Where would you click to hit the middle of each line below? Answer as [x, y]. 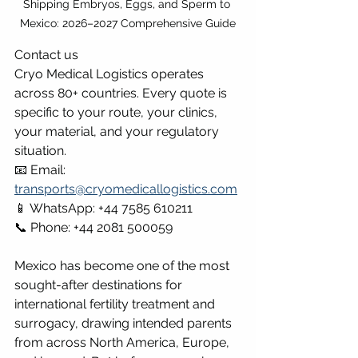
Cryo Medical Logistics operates [111, 74]
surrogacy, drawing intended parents [125, 323]
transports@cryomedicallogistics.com [126, 189]
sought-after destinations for [100, 284]
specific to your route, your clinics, [117, 112]
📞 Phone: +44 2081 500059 [93, 227]
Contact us [46, 54]
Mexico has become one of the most [123, 265]
